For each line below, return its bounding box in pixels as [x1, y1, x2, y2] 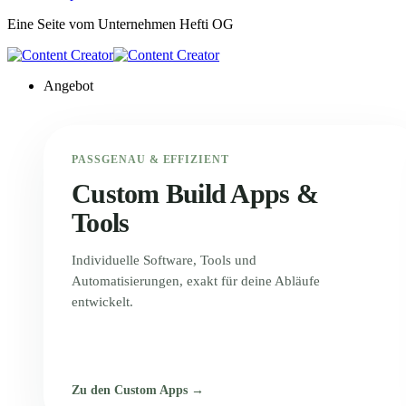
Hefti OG [179, 15, 234, 32]
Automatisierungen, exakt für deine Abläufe [72, 273, 320, 288]
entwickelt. [72, 294, 133, 309]
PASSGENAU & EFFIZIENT [72, 152, 230, 166]
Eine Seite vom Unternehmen [7, 15, 179, 32]
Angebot [43, 77, 93, 93]
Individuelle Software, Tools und [72, 252, 256, 267]
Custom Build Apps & [72, 178, 318, 208]
